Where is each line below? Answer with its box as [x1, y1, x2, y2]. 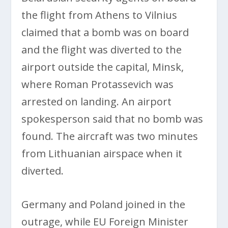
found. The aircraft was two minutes [21, 129, 198, 143]
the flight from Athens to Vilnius [21, 8, 178, 22]
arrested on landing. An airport [21, 94, 172, 108]
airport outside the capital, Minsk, [21, 60, 184, 74]
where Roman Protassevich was [21, 77, 174, 91]
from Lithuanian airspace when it [21, 146, 183, 160]
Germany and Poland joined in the [21, 197, 186, 211]
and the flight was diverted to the [21, 42, 182, 56]
